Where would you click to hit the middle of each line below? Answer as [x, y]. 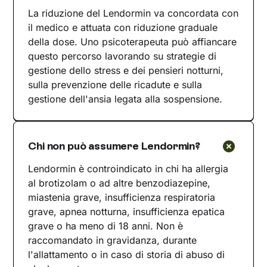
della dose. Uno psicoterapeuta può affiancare [133, 42]
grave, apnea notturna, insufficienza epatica [127, 212]
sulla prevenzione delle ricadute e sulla [115, 85]
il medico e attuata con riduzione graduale [123, 28]
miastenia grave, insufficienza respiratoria [122, 198]
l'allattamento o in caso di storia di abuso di [127, 255]
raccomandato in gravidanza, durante [113, 240]
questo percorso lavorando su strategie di [122, 56]
